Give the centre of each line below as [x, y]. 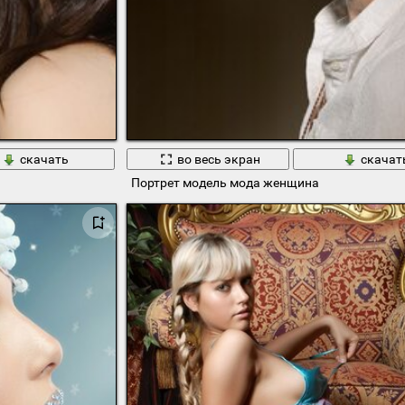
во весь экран [218, 159]
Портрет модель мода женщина [225, 183]
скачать [44, 159]
